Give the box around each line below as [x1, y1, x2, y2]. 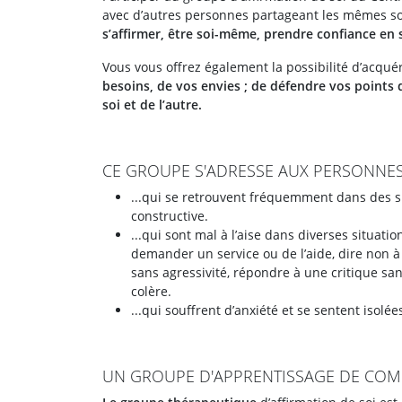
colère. [131, 283, 171, 300]
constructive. [131, 207, 208, 224]
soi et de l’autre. [102, 96, 202, 113]
